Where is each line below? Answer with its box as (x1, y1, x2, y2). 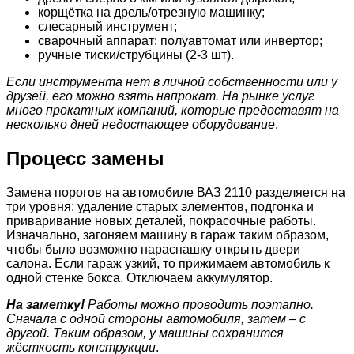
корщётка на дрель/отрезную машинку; (38, 6, 265, 20)
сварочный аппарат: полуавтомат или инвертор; (38, 34, 322, 48)
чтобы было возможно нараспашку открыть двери (6, 243, 300, 257)
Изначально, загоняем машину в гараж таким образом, (6, 228, 329, 243)
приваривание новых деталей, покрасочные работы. (6, 214, 316, 228)
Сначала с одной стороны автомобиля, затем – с (6, 312, 306, 326)
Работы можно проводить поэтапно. (85, 298, 314, 312)
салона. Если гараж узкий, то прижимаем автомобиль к (6, 257, 330, 271)
